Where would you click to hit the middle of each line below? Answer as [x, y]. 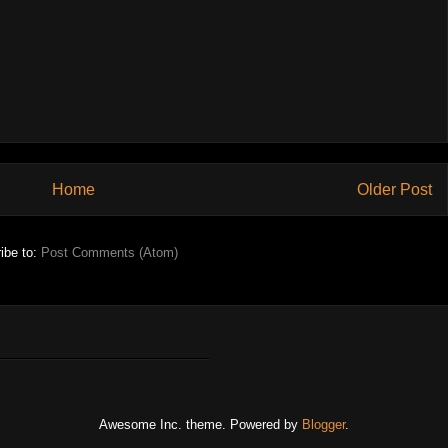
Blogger [323, 425]
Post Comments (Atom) [109, 253]
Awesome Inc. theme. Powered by [200, 425]
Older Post [394, 189]
